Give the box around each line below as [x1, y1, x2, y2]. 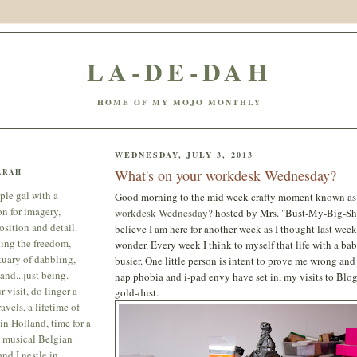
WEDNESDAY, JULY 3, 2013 [115, 149, 253, 161]
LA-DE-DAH [87, 53, 272, 90]
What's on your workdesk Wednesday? [115, 165, 336, 185]
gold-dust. [115, 284, 159, 300]
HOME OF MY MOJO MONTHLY [96, 96, 262, 108]
